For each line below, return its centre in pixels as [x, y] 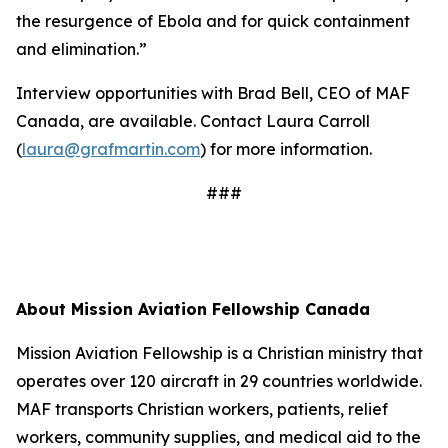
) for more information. [288, 149]
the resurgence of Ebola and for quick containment [213, 21]
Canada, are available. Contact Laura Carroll [193, 121]
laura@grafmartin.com [111, 149]
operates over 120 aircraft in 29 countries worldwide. [219, 381]
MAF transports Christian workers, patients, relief [202, 409]
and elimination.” [83, 49]
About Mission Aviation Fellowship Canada [193, 309]
